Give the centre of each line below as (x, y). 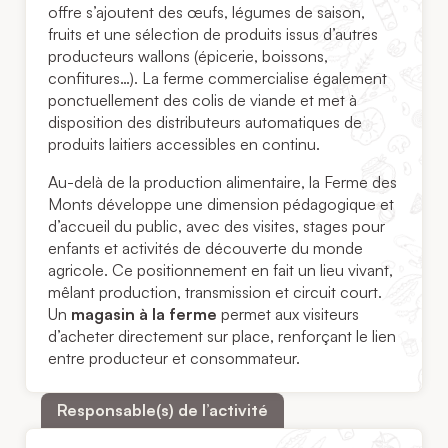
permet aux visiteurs (288, 314)
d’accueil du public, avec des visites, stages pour (217, 226)
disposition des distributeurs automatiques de (205, 122)
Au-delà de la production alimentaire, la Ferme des (223, 182)
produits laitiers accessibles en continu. (184, 144)
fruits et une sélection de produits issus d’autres (213, 34)
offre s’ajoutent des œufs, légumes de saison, (207, 12)
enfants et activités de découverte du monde (206, 248)
